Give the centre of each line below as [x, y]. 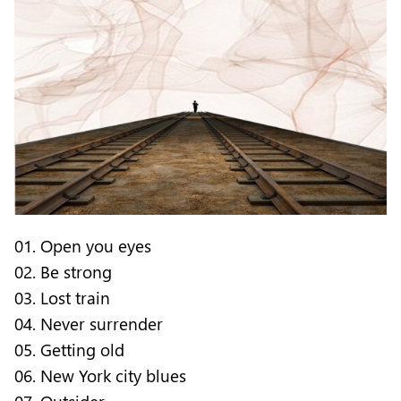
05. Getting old [69, 349]
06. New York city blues [100, 375]
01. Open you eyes [83, 245]
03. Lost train [62, 297]
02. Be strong [63, 271]
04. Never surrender [89, 323]
